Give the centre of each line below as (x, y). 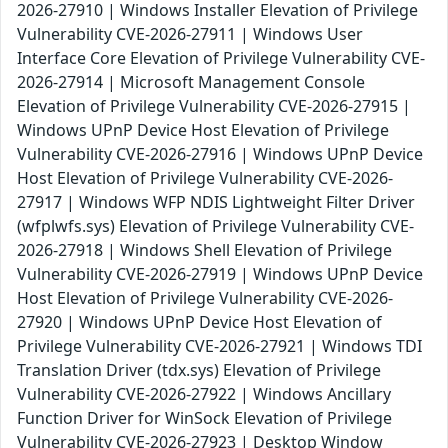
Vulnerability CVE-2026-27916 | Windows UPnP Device (220, 154)
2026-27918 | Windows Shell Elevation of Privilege (204, 250)
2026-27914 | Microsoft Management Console (191, 82)
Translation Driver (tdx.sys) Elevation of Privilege (199, 370)
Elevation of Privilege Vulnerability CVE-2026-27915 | (214, 106)
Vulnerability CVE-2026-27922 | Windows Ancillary (204, 394)
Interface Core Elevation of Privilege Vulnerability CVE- (221, 58)
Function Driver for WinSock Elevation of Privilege (204, 418)
